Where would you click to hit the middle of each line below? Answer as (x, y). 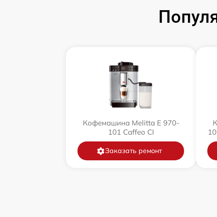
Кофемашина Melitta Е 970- (131, 123)
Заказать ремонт (133, 151)
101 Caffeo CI (131, 132)
